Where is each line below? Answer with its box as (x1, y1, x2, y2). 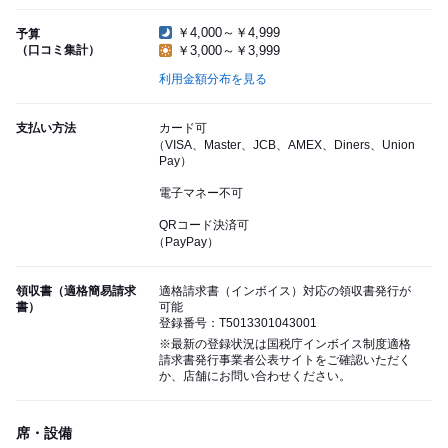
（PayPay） (153, 235, 219, 250)
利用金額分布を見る (159, 72, 267, 87)
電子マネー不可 (159, 186, 243, 201)
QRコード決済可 (159, 218, 249, 233)
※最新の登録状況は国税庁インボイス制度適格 (159, 337, 411, 352)
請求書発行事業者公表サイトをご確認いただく (159, 353, 411, 368)
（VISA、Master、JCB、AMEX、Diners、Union (153, 138, 415, 153)
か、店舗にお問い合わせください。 (159, 369, 351, 384)
